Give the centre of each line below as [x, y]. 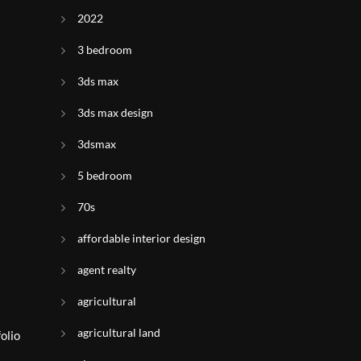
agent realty [107, 270]
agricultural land [119, 332]
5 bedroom [105, 175]
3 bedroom [105, 50]
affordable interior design [141, 238]
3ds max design [115, 112]
